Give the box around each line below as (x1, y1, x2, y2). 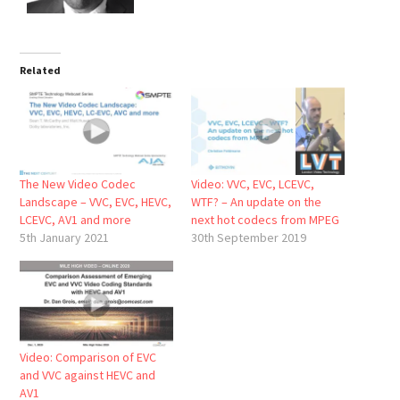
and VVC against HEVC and (20, 366, 156, 383)
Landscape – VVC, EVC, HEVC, (20, 193, 172, 210)
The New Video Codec (20, 175, 137, 192)
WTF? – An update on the (191, 193, 321, 210)
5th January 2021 (20, 229, 110, 246)
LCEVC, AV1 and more (20, 211, 132, 228)
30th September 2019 (191, 229, 306, 246)
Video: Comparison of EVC (20, 348, 157, 365)
